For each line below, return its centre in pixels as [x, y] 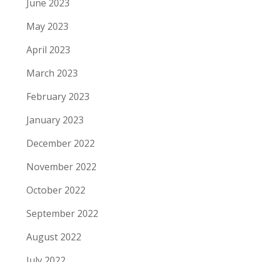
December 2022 [60, 144]
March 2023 [52, 73]
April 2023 [48, 50]
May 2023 [47, 27]
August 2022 [54, 237]
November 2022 [61, 167]
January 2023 [55, 120]
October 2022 [56, 190]
